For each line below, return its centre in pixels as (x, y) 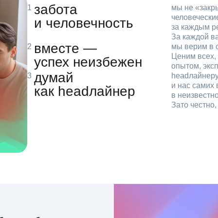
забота (56, 9)
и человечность (84, 23)
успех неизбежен (88, 62)
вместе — (65, 48)
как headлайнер (85, 91)
